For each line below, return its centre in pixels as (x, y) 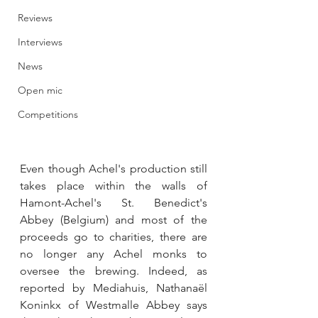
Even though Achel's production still (114, 168)
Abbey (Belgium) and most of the (114, 219)
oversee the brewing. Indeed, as (114, 270)
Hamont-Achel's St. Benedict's (114, 202)
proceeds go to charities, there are (114, 236)
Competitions (48, 114)
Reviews (35, 18)
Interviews (40, 42)
